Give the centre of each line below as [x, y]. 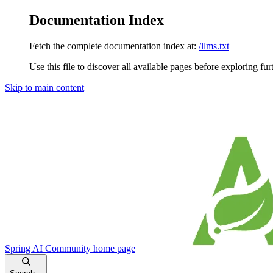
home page [113, 248]
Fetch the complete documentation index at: [113, 46]
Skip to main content [44, 87]
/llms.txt [214, 46]
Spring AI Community [48, 248]
